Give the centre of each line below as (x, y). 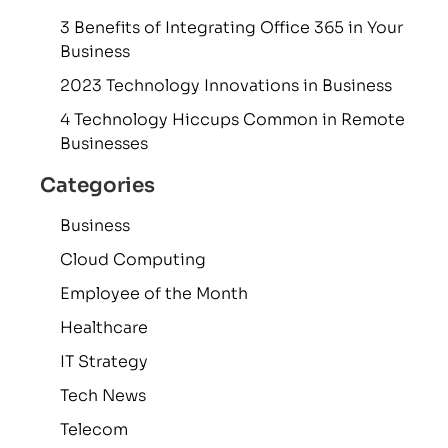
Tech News (103, 396)
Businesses (104, 144)
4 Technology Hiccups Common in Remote (232, 120)
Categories (97, 186)
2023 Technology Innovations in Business (226, 86)
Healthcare (104, 328)
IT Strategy (104, 362)
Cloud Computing (133, 260)
